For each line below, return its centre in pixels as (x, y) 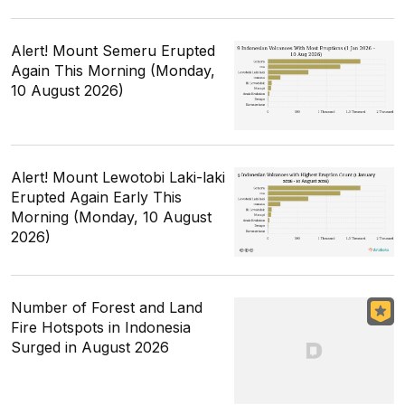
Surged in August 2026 (90, 347)
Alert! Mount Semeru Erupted (113, 50)
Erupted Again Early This (96, 197)
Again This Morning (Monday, (113, 70)
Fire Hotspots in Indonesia (101, 327)
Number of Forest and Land (107, 307)
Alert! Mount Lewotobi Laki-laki (118, 177)
